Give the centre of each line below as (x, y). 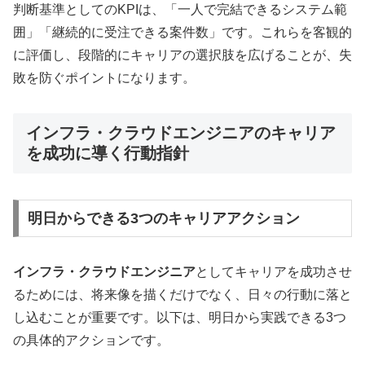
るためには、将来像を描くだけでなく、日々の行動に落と (182, 294)
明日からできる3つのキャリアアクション (163, 218)
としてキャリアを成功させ (274, 271)
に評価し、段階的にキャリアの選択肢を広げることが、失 (182, 55)
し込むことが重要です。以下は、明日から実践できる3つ (180, 317)
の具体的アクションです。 (91, 340)
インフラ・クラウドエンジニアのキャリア (181, 132)
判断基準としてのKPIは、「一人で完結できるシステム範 (180, 9)
